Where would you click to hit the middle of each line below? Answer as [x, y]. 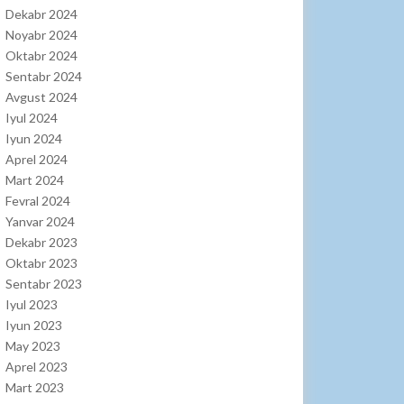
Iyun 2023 [34, 326]
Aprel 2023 [37, 367]
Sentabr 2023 [44, 284]
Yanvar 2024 [40, 222]
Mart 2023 [35, 388]
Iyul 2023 [32, 305]
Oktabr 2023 [41, 263]
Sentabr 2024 [44, 77]
